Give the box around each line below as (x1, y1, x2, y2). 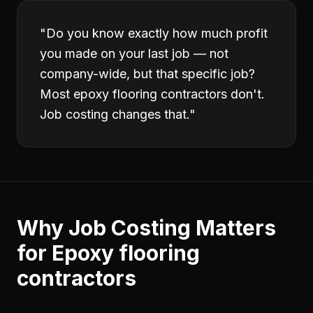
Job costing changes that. (40, 107, 189, 122)
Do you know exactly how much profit (46, 26, 268, 41)
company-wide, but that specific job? (40, 66, 255, 81)
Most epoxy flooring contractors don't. (40, 87, 265, 101)
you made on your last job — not (40, 46, 228, 61)
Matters (191, 215, 276, 240)
